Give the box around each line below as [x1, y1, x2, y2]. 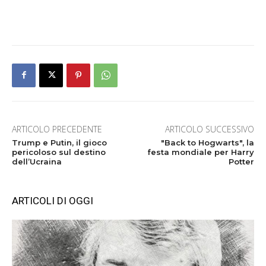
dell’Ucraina [12, 156, 62, 166]
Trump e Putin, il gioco [12, 137, 107, 147]
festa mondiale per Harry [147, 147, 254, 157]
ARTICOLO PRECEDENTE [12, 123, 102, 135]
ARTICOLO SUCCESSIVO [164, 123, 254, 135]
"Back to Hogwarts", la [160, 137, 254, 147]
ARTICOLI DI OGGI [12, 194, 93, 207]
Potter [228, 156, 254, 166]
